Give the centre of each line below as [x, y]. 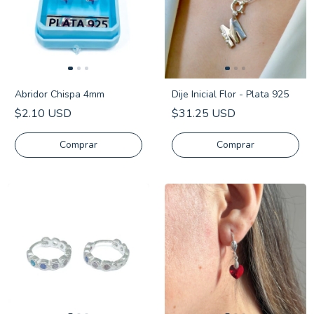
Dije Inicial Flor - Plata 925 [230, 94]
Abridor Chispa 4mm [60, 94]
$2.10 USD [43, 114]
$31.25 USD [204, 114]
